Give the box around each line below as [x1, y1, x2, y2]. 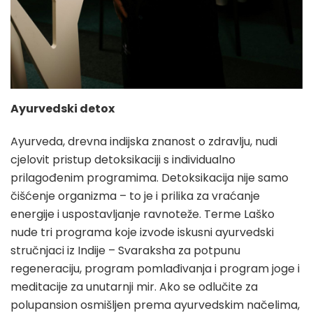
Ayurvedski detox [10, 101, 115, 117]
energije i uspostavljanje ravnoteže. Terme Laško [10, 206, 275, 223]
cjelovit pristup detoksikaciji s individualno [10, 152, 235, 168]
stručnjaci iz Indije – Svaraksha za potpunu [10, 242, 240, 259]
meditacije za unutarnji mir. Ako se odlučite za [10, 279, 258, 296]
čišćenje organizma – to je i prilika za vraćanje [10, 188, 260, 205]
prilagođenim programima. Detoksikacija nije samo [10, 170, 289, 187]
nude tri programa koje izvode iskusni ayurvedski [10, 224, 274, 241]
